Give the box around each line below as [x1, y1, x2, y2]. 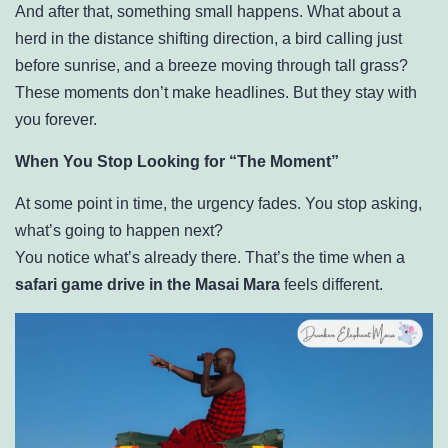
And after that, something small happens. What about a [15, 2, 401, 20]
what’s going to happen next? [15, 221, 223, 239]
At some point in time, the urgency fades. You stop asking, [15, 194, 422, 212]
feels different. [280, 275, 383, 293]
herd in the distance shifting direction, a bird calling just [15, 29, 402, 47]
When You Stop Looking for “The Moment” [15, 152, 339, 170]
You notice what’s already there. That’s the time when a [15, 248, 405, 266]
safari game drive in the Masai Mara [15, 275, 280, 293]
